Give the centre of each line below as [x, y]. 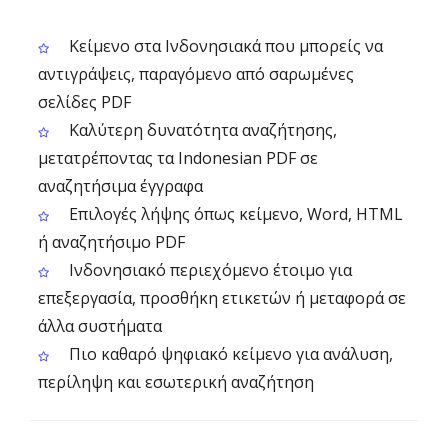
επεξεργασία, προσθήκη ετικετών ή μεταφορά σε [222, 298]
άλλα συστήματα [100, 326]
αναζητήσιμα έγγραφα [120, 186]
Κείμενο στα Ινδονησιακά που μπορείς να [224, 46]
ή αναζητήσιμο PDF [111, 242]
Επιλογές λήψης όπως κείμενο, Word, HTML [234, 214]
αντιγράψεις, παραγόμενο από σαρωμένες [196, 74]
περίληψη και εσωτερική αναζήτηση [176, 382]
